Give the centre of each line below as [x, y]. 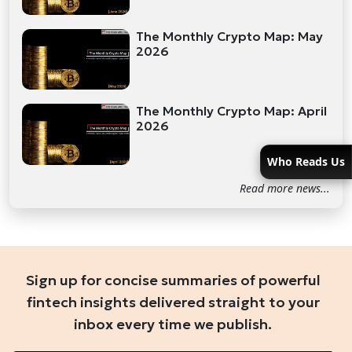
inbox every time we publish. [173, 324]
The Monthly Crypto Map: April [232, 111]
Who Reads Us [306, 161]
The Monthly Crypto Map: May [230, 36]
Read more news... [285, 188]
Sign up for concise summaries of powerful [173, 280]
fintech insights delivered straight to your [173, 302]
